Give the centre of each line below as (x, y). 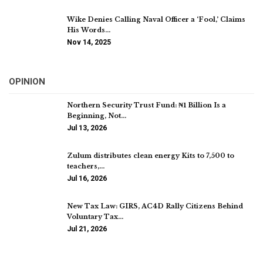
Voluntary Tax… (95, 216)
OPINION (27, 82)
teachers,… (86, 166)
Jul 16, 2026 (87, 178)
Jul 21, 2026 (87, 229)
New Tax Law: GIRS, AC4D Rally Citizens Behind (155, 206)
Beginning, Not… (97, 116)
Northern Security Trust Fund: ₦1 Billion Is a (146, 105)
